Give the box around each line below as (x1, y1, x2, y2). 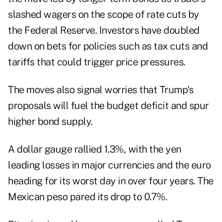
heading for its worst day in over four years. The (8, 175, 214, 187)
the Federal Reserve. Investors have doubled (8, 24, 200, 37)
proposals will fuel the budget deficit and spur (8, 100, 209, 112)
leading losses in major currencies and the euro (8, 159, 211, 171)
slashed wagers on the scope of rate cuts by (8, 8, 199, 21)
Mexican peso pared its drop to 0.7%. (8, 191, 167, 203)
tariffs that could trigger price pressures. (8, 56, 185, 68)
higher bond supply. (8, 115, 93, 128)
